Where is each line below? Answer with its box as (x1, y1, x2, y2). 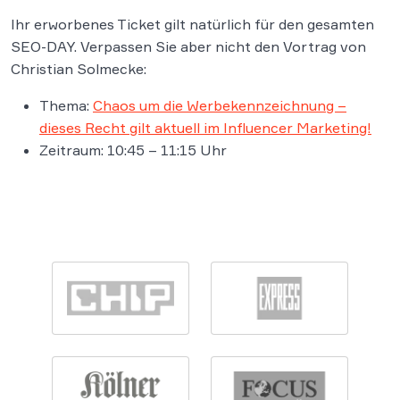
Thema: (39, 96, 93, 114)
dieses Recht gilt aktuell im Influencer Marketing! (39, 119, 371, 137)
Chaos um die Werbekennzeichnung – (93, 96, 346, 114)
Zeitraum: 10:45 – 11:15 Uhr (39, 141, 227, 159)
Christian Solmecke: (11, 60, 146, 78)
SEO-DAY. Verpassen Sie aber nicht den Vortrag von (11, 37, 366, 55)
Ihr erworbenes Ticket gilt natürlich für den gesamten (11, 15, 374, 33)
